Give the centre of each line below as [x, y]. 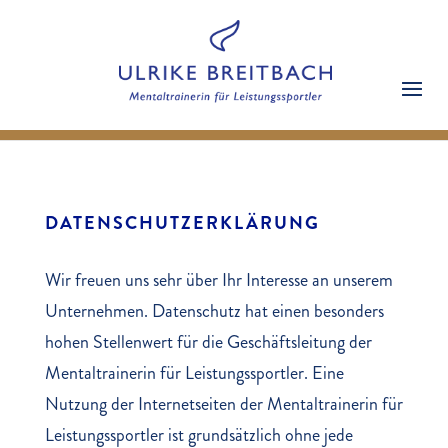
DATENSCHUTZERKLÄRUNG [182, 223]
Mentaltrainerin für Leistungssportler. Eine [194, 373]
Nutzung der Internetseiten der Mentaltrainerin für [223, 404]
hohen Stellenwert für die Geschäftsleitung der [208, 342]
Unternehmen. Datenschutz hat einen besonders [214, 311]
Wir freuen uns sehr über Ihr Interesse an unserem [218, 280]
